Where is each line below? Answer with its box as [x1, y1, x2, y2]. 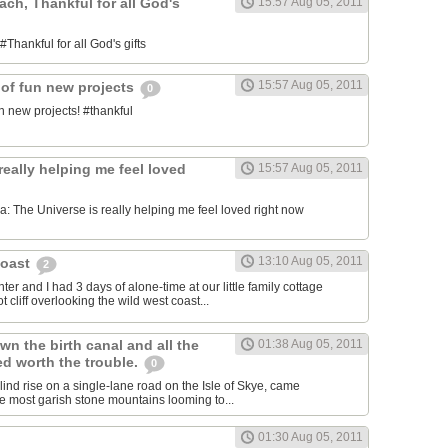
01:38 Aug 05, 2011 [258, 337, 363, 352]
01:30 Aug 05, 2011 [258, 430, 363, 445]
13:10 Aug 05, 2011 [258, 254, 363, 269]
